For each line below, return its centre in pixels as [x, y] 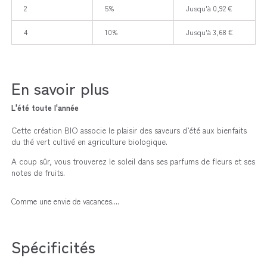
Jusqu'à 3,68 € [209, 32]
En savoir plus [60, 88]
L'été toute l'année [45, 107]
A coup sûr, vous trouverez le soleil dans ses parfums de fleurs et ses [133, 161]
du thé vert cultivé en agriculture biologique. [89, 141]
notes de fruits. [38, 172]
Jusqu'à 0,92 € [209, 8]
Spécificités [53, 246]
